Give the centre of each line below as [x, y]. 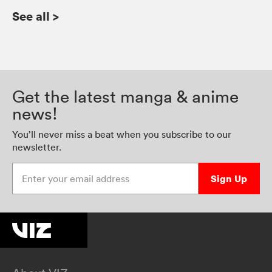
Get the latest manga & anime [125, 97]
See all [31, 16]
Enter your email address [66, 169]
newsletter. [37, 147]
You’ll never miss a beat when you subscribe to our [122, 134]
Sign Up [229, 179]
